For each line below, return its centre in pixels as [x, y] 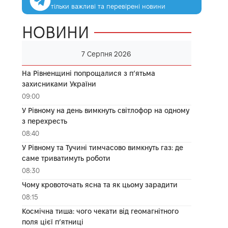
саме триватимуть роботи [66, 158]
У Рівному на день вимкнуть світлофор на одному [105, 110]
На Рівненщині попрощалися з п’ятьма [88, 73]
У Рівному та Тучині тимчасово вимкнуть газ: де [102, 147]
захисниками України [59, 84]
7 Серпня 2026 [107, 54]
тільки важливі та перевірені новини [108, 6]
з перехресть [44, 121]
